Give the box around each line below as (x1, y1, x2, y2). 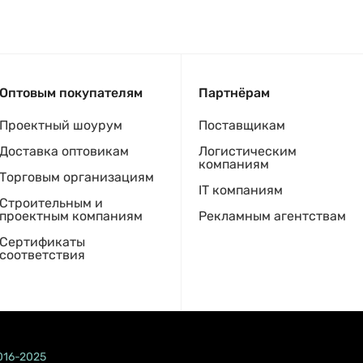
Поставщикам (199, 117, 285, 133)
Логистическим (199, 143, 297, 159)
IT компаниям (199, 182, 283, 198)
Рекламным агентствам (199, 208, 346, 224)
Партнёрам (199, 85, 270, 100)
